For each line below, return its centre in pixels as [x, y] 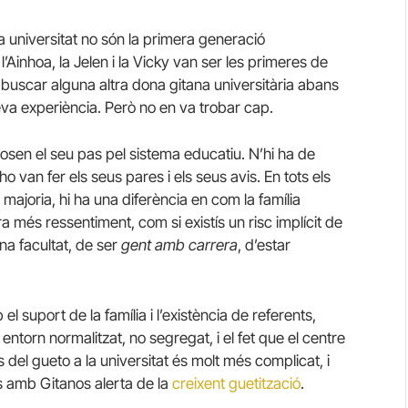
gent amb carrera [179, 245]
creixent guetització [236, 383]
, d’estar [264, 245]
